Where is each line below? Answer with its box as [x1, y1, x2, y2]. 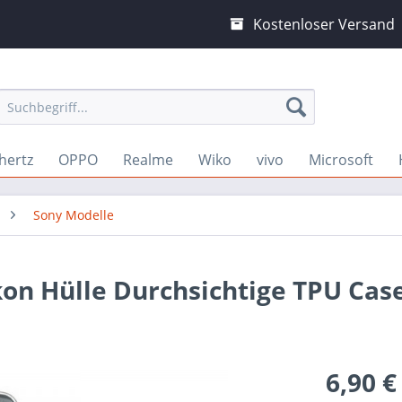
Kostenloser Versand [253, 14, 395, 34]
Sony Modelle [33, 206, 114, 223]
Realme [123, 150, 173, 170]
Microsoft [309, 150, 373, 170]
